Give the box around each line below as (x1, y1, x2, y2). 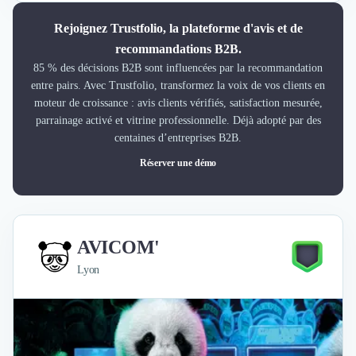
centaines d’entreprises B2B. (114, 132, 242, 144)
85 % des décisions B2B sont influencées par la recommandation (33, 62, 323, 74)
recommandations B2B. (114, 42, 242, 56)
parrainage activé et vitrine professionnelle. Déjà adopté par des (35, 114, 321, 126)
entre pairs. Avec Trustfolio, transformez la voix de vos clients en (31, 79, 325, 91)
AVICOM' (77, 236, 160, 257)
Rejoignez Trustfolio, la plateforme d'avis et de (53, 21, 303, 35)
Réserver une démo (139, 157, 217, 168)
